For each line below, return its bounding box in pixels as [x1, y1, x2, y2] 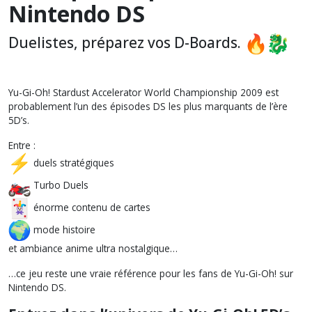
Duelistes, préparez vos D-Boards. [8, 32, 244, 52]
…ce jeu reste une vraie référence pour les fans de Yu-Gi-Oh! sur [8, 267, 293, 280]
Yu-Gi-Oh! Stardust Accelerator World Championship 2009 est [8, 86, 279, 99]
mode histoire [31, 222, 95, 236]
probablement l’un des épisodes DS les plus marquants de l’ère [8, 100, 288, 113]
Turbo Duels [31, 178, 88, 192]
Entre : [8, 139, 36, 152]
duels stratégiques [31, 155, 114, 169]
